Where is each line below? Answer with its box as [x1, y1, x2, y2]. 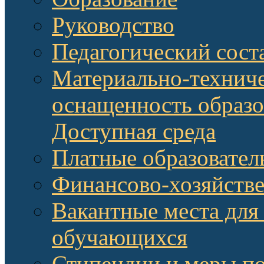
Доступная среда [52, 118, 216, 144]
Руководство [52, 12, 174, 38]
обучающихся [52, 224, 187, 250]
